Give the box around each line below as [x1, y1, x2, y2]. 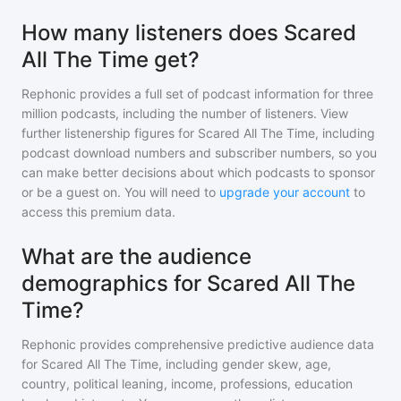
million [21, 106, 57, 121]
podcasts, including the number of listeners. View [57, 106, 348, 121]
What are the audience [21, 243, 252, 269]
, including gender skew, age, [158, 356, 331, 371]
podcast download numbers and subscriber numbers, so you [21, 145, 377, 160]
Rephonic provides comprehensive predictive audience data [21, 337, 374, 352]
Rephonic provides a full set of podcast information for [21, 86, 339, 101]
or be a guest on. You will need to [21, 184, 219, 200]
